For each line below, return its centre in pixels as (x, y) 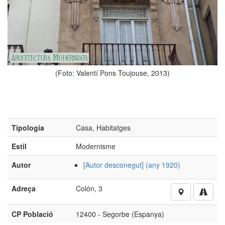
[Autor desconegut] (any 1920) (132, 185)
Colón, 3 (89, 208)
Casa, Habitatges (103, 147)
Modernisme (96, 166)
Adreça (24, 208)
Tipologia (28, 147)
